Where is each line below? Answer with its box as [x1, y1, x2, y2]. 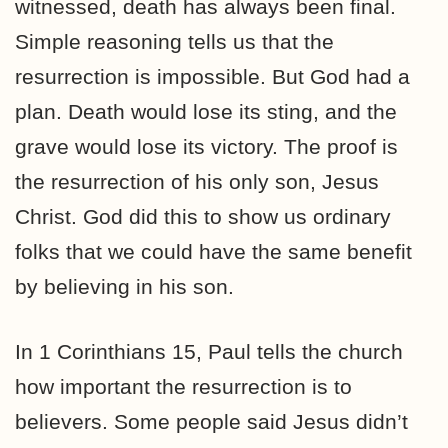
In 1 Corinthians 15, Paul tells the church [15, 340, 403, 363]
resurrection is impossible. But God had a [15, 65, 410, 88]
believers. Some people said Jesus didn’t [15, 410, 408, 433]
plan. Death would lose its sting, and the [15, 100, 397, 123]
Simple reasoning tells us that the [15, 30, 334, 53]
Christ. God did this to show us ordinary [15, 205, 391, 228]
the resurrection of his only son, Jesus [15, 170, 379, 193]
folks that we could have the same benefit [15, 240, 412, 263]
